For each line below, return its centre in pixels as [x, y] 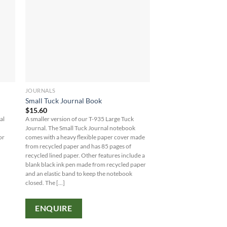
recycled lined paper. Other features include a [85, 156]
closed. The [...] [45, 183]
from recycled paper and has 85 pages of [78, 146]
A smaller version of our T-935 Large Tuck [79, 119]
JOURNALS [40, 91]
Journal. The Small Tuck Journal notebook [80, 128]
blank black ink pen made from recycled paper [85, 165]
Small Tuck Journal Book [63, 100]
